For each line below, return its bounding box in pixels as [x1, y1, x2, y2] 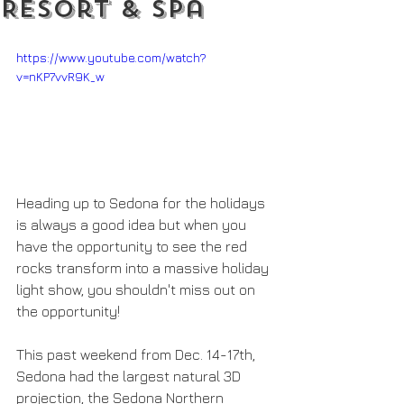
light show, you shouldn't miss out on [16, 280, 259, 298]
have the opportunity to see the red [16, 237, 251, 254]
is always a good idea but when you [16, 216, 250, 233]
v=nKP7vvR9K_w [16, 69, 105, 84]
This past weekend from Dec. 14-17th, [16, 345, 259, 363]
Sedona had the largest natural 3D [16, 367, 244, 384]
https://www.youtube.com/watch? [16, 50, 207, 65]
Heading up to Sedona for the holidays [16, 194, 269, 211]
